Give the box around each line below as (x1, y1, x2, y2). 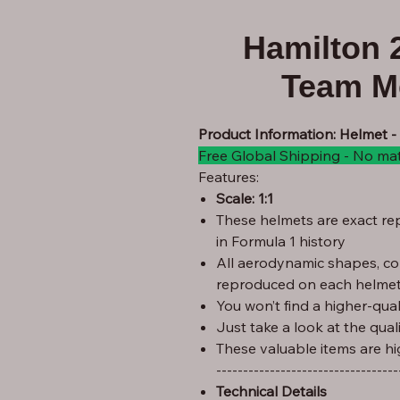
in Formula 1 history (216, 232, 346, 251)
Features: (198, 168, 259, 187)
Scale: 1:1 (216, 189, 273, 208)
